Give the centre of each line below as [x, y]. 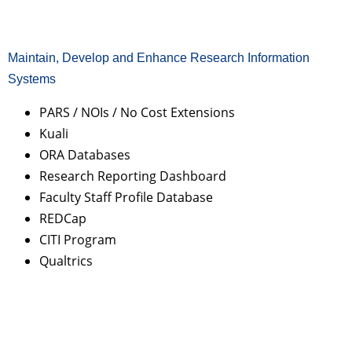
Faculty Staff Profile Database [126, 197]
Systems [32, 79]
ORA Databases [85, 154]
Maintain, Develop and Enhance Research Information [159, 57]
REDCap [63, 218]
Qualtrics [66, 260]
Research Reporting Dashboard [133, 176]
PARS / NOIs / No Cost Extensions [137, 112]
